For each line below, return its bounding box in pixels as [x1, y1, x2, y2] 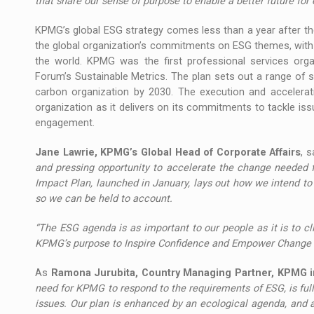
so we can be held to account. [35, 192, 175, 205]
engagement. [35, 116, 95, 129]
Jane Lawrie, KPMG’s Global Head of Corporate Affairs [35, 146, 301, 158]
